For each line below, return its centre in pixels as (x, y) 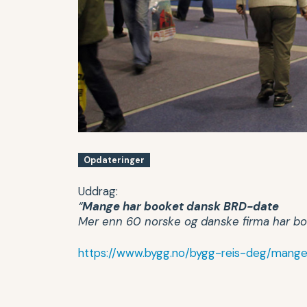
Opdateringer (114, 160)
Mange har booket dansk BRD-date (181, 207)
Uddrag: (98, 192)
